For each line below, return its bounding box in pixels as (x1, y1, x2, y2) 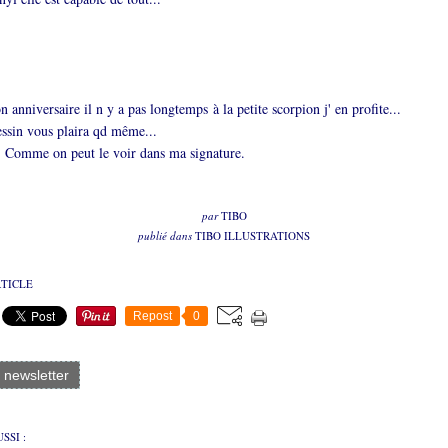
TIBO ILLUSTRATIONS (195, 228, 310, 243)
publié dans (138, 228, 192, 243)
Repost (133, 309, 172, 323)
